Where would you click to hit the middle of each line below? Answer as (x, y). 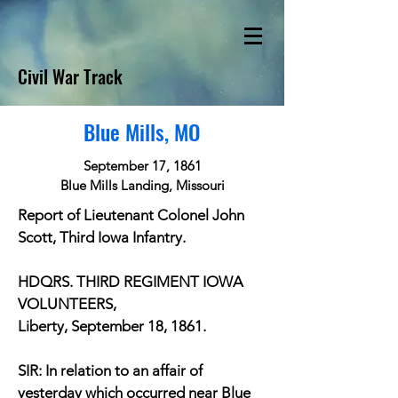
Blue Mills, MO (142, 131)
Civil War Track (70, 76)
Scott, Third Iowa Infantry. (102, 237)
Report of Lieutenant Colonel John (131, 215)
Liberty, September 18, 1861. (112, 326)
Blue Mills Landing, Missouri (142, 185)
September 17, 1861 (142, 166)
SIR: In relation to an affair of (110, 370)
